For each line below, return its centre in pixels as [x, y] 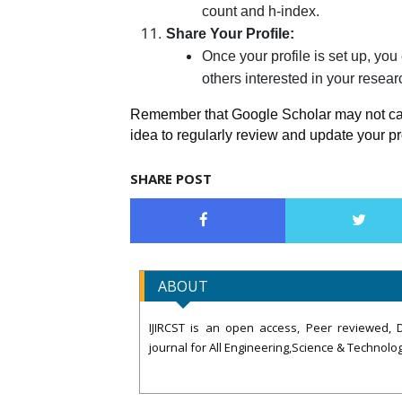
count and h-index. [261, 11]
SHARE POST [171, 178]
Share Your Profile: [230, 33]
